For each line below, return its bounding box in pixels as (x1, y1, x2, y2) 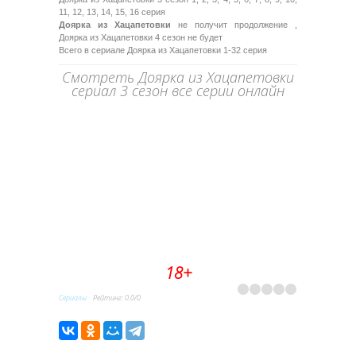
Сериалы (59, 292, 87, 303)
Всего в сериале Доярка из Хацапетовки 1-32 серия (59, 44, 267, 55)
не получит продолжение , (171, 19, 297, 29)
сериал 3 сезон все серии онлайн (72, 80, 284, 100)
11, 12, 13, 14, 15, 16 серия (59, 6, 165, 17)
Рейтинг (88, 292, 122, 303)
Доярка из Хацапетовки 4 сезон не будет (59, 32, 222, 42)
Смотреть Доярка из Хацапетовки (62, 67, 294, 87)
